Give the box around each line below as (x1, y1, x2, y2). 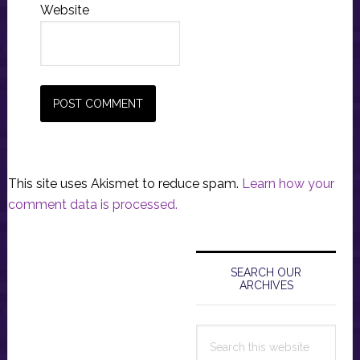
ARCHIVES (239, 278, 293, 292)
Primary (179, 233, 269, 262)
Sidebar (179, 262, 270, 291)
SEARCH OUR (231, 265, 302, 279)
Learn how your (241, 175, 334, 191)
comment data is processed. (7, 196, 178, 212)
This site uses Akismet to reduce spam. (7, 175, 242, 191)
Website (39, 2, 89, 18)
